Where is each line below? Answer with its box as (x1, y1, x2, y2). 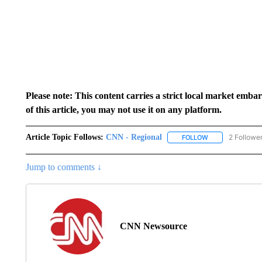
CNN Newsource (119, 221, 187, 232)
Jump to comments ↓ (25, 162, 102, 173)
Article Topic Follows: (25, 133, 104, 142)
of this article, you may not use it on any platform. (25, 105, 222, 115)
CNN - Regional (105, 133, 162, 142)
